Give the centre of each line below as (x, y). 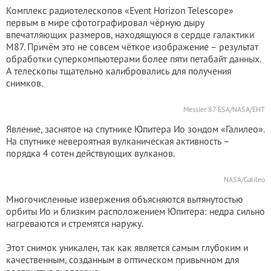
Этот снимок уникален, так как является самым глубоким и (127, 247)
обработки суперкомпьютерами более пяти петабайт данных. (133, 59)
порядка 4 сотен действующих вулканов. (90, 153)
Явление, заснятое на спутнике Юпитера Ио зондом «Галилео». (135, 129)
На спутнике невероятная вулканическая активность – (118, 141)
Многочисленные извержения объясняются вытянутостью (125, 199)
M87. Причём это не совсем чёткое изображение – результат (132, 47)
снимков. (24, 83)
